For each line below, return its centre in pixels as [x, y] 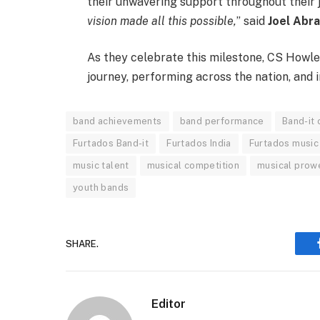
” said [252, 21]
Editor [169, 304]
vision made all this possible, [161, 21]
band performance [222, 121]
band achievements [117, 121]
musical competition [193, 166]
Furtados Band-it [111, 144]
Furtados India [199, 144]
